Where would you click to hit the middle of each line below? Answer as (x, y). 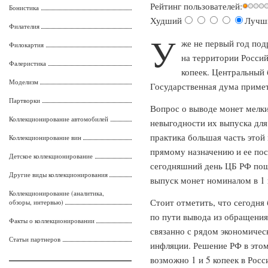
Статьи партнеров (35, 239)
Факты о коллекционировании (52, 220)
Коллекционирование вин (45, 137)
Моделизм (24, 82)
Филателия (24, 26)
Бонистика (24, 7)
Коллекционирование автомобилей (59, 119)
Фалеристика (28, 63)
